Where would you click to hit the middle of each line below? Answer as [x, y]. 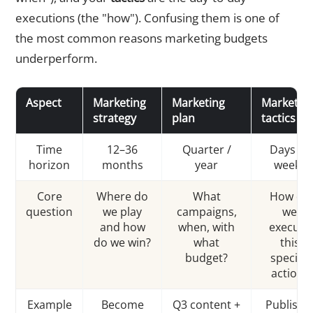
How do [290, 197]
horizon [49, 165]
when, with [206, 227]
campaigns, [206, 212]
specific [290, 258]
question [49, 212]
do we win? [122, 243]
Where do [122, 197]
